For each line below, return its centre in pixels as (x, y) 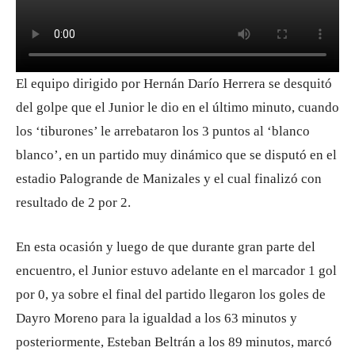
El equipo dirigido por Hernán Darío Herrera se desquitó (174, 84)
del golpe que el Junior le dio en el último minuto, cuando (177, 108)
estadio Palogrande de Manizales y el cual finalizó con (169, 179)
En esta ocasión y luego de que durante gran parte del (166, 247)
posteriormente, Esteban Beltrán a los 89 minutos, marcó (174, 342)
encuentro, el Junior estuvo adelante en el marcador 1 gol (176, 271)
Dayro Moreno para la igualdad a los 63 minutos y (157, 319)
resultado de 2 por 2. (73, 203)
